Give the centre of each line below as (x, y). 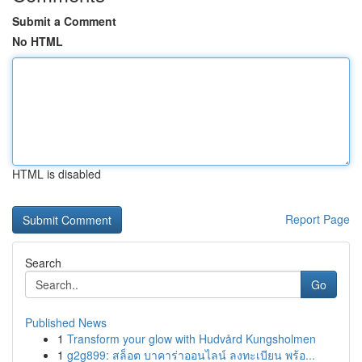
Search (43, 263)
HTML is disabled (57, 174)
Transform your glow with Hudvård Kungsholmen (192, 339)
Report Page (318, 219)
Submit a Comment (64, 21)
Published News (66, 322)
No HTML (38, 41)
